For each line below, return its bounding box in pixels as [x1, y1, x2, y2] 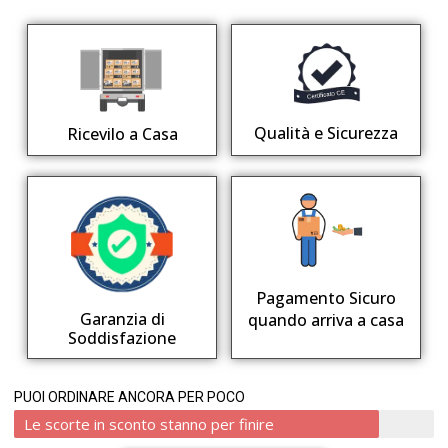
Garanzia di [79, 307, 165, 330]
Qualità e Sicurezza [254, 122, 398, 145]
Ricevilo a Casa [66, 123, 178, 146]
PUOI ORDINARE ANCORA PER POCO [14, 388, 245, 405]
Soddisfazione [68, 326, 176, 349]
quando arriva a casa [248, 309, 404, 332]
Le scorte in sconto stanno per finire [24, 413, 274, 434]
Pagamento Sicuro [256, 287, 396, 310]
